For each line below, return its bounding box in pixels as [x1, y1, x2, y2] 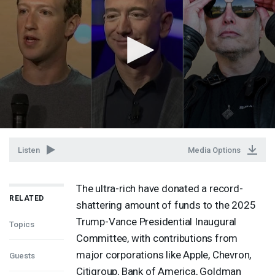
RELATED [9, 193, 44, 203]
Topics [9, 219, 34, 229]
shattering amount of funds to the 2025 [76, 198, 256, 211]
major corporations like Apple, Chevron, [76, 248, 252, 261]
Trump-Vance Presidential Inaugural [76, 215, 237, 228]
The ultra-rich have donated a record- [76, 182, 243, 195]
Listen [18, 145, 40, 155]
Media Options [188, 145, 241, 155]
